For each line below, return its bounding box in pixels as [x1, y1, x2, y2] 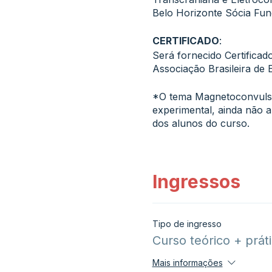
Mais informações [152, 257, 223, 268]
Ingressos [152, 171, 240, 192]
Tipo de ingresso [152, 219, 222, 229]
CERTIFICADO [152, 35, 219, 47]
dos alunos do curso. [152, 117, 250, 129]
